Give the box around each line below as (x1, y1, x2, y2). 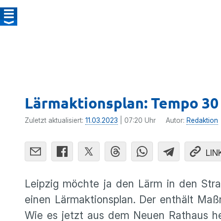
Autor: (166, 116, 186, 124)
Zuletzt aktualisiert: (25, 116, 85, 124)
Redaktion (186, 116, 218, 124)
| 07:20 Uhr (118, 116, 156, 124)
